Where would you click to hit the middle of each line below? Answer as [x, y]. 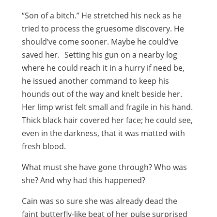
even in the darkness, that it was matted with [103, 133]
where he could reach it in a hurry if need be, [103, 68]
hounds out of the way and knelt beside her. [102, 94]
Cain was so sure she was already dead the [99, 201]
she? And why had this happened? [83, 180]
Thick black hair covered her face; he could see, [107, 120]
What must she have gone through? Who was [104, 167]
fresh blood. [44, 146]
